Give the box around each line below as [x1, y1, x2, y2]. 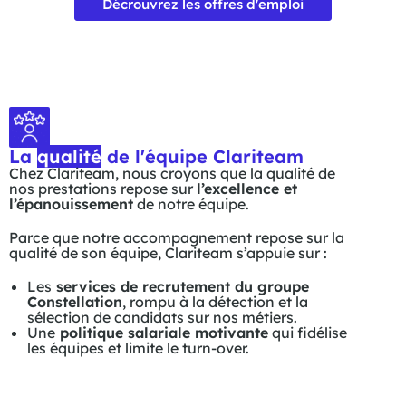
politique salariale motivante [55, 324, 268, 342]
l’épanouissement [9, 195, 133, 213]
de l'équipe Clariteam [101, 145, 304, 168]
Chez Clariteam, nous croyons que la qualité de [9, 164, 335, 182]
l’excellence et [197, 179, 297, 198]
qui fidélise [268, 324, 347, 342]
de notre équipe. [133, 195, 249, 213]
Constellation [27, 293, 122, 311]
